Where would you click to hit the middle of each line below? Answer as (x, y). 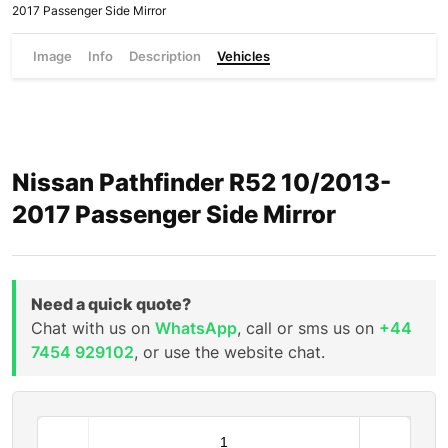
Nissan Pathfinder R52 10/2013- (201, 182)
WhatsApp (196, 328)
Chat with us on (93, 328)
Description (165, 56)
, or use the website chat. (229, 352)
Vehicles (244, 56)
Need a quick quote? (111, 304)
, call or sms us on (308, 328)
